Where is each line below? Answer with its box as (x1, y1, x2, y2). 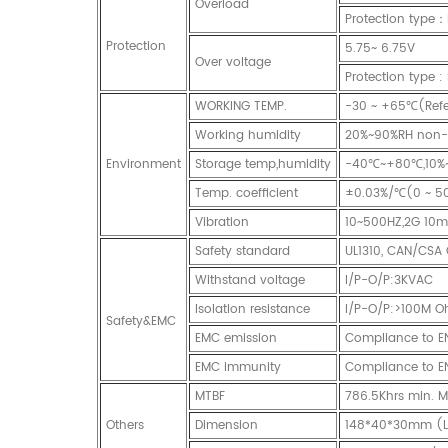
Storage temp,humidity (195, 154, 331, 174)
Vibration (195, 212, 249, 232)
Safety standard (195, 241, 290, 261)
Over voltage (195, 52, 271, 72)
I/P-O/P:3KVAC (345, 270, 433, 290)
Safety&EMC (106, 311, 176, 331)
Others (106, 415, 144, 435)
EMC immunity (195, 357, 281, 377)
